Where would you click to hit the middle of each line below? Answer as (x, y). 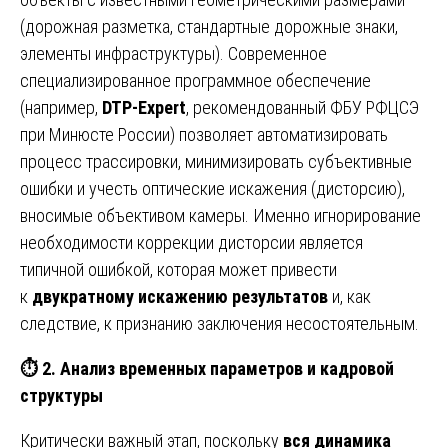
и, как (349, 296)
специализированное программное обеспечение (195, 80)
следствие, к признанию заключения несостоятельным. (219, 323)
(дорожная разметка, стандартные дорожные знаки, (209, 26)
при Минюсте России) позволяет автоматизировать (204, 134)
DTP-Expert (144, 107)
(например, (61, 107)
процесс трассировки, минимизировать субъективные (216, 161)
